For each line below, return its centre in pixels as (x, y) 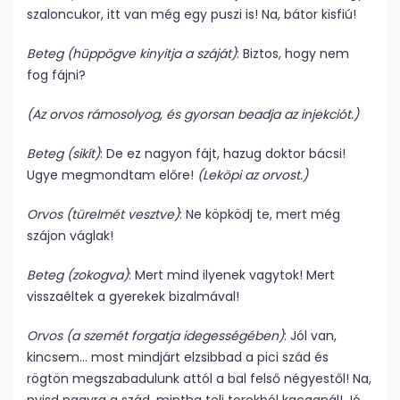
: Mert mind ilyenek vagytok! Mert (232, 275)
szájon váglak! (70, 236)
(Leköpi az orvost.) (253, 175)
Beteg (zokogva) (78, 275)
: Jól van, (310, 336)
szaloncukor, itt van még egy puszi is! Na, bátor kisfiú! (192, 14)
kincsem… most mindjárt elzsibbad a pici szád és (178, 357)
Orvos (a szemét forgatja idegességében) (155, 336)
